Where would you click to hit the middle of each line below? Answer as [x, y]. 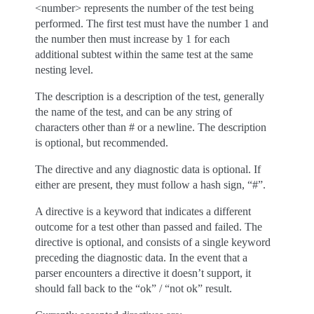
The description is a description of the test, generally [150, 96]
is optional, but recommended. [102, 143]
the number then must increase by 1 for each [132, 39]
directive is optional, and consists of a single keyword [153, 242]
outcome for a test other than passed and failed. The [149, 227]
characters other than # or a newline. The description [151, 127]
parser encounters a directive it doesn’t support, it [143, 273]
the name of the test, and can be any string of [134, 112]
